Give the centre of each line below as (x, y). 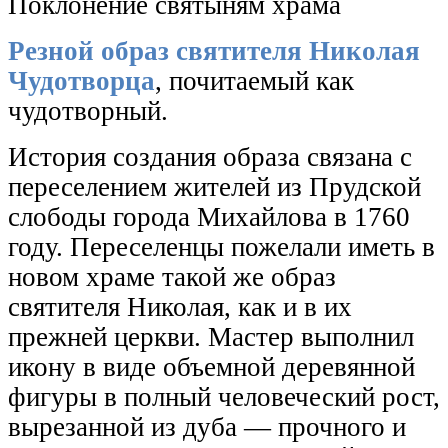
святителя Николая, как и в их (180, 306)
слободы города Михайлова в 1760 (209, 216)
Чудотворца (81, 80)
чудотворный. (88, 110)
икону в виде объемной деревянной (211, 366)
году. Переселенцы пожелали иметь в (221, 246)
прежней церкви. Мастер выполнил (211, 336)
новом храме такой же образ (172, 276)
